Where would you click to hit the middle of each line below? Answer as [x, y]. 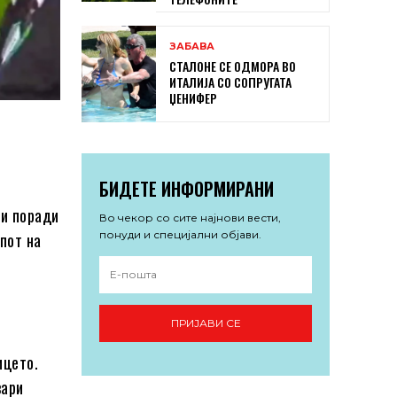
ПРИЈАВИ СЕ [206, 323]
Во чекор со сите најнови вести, [190, 217]
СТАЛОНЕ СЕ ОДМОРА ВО [233, 66]
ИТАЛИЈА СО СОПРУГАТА [230, 82]
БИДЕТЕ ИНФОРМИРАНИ [187, 188]
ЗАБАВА [192, 46]
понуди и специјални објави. [180, 234]
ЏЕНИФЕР [193, 97]
